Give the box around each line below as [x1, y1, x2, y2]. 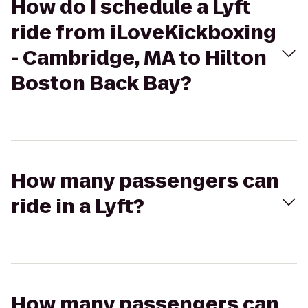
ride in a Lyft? [11, 193, 144, 220]
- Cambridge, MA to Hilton [11, 45, 267, 71]
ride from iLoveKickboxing [11, 19, 276, 46]
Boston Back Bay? [11, 70, 192, 97]
